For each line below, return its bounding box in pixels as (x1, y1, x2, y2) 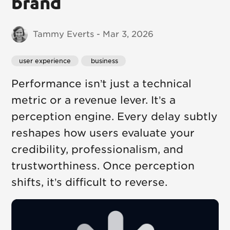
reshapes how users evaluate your (11, 127, 195, 139)
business (89, 57, 119, 65)
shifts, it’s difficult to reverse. (11, 176, 168, 188)
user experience (19, 57, 71, 65)
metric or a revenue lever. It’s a (11, 94, 176, 106)
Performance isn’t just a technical (11, 78, 192, 90)
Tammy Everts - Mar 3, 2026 (33, 29, 154, 39)
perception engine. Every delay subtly (11, 110, 218, 123)
